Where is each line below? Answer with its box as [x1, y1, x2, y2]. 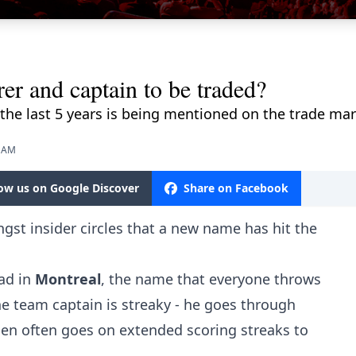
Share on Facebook [184, 180, 288, 195]
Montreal [35, 269, 101, 288]
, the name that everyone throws [101, 269, 321, 288]
